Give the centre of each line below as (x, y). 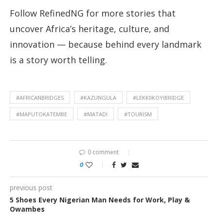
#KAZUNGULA (98, 98)
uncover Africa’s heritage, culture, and (90, 29)
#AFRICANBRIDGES (40, 98)
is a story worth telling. (58, 60)
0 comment (103, 152)
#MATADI (96, 114)
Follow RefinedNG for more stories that (93, 13)
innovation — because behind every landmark (106, 45)
